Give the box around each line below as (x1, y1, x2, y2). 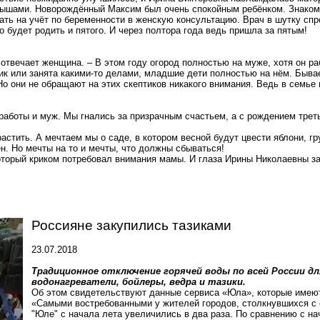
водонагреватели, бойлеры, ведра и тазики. (31, 276, 246, 287)
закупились (96, 218, 169, 233)
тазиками (169, 218, 231, 233)
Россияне (31, 218, 96, 233)
